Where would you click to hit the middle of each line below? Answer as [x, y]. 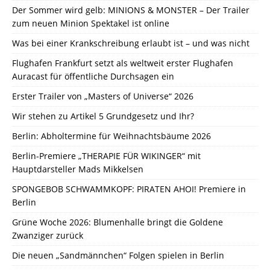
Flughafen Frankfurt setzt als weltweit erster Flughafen [123, 63]
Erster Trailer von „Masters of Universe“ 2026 [103, 96]
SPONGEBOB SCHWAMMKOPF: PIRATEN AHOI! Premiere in [129, 189]
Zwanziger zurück [48, 235]
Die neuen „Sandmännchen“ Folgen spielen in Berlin [118, 255]
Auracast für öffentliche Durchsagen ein [93, 76]
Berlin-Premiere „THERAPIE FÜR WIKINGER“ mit [106, 155]
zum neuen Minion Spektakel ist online [91, 23]
